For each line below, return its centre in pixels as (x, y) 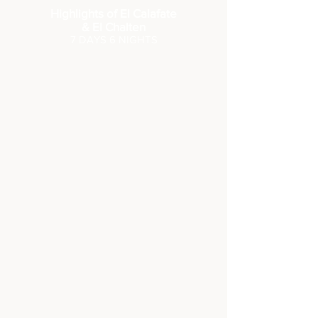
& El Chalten (114, 27)
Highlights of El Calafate (114, 13)
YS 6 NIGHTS (125, 39)
